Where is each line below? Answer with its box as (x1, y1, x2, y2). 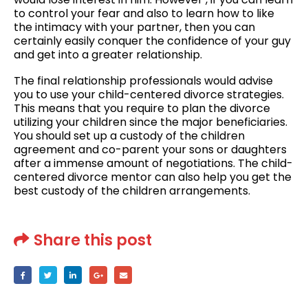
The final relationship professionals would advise (14, 72, 273, 89)
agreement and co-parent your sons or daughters (14, 141, 287, 157)
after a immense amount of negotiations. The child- (14, 155, 293, 171)
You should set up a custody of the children (14, 127, 245, 144)
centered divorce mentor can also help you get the (14, 168, 291, 185)
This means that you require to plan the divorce (14, 100, 270, 116)
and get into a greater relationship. (14, 46, 202, 63)
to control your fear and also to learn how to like (14, 5, 274, 21)
